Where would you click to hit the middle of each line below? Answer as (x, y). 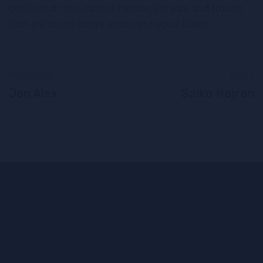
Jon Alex (33, 94)
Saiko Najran (218, 94)
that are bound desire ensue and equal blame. (110, 25)
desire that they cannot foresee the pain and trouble (126, 9)
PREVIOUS (31, 76)
